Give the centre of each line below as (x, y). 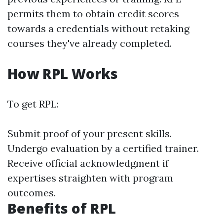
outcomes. (32, 193)
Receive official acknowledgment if (88, 163)
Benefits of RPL (62, 208)
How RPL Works (63, 74)
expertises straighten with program (90, 178)
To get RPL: (33, 104)
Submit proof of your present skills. (90, 133)
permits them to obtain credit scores (93, 14)
